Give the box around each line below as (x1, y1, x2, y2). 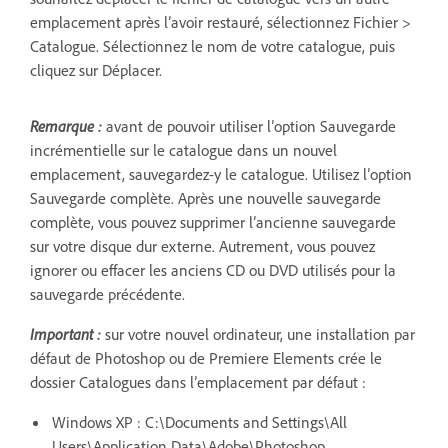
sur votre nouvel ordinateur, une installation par (101, 323, 415, 344)
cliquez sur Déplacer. (30, 59, 162, 80)
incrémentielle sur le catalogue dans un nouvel (30, 139, 337, 160)
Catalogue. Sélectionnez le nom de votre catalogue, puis (30, 35, 395, 56)
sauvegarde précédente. (30, 283, 185, 304)
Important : (30, 323, 101, 344)
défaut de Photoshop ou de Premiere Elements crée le (30, 347, 382, 368)
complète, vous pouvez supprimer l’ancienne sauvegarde (30, 211, 396, 232)
